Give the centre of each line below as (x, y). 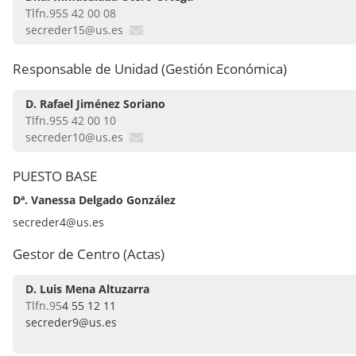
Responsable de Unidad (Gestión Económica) (150, 69)
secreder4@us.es (58, 222)
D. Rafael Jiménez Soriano (95, 104)
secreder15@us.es (74, 30)
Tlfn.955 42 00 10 (71, 121)
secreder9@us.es (71, 323)
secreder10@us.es (74, 137)
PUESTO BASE (55, 176)
